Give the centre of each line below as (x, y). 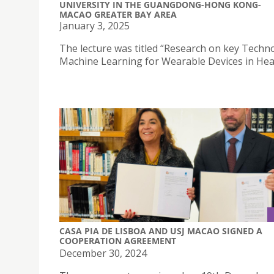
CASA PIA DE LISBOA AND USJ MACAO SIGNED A (161, 231)
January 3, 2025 (94, 26)
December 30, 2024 (103, 253)
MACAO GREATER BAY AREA (118, 15)
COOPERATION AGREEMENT (118, 240)
